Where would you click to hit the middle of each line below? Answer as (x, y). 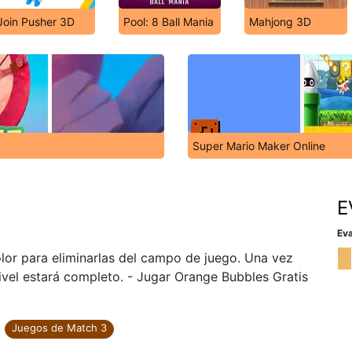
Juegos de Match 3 (59, 328)
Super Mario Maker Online (259, 146)
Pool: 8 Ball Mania (168, 22)
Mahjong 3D (280, 22)
